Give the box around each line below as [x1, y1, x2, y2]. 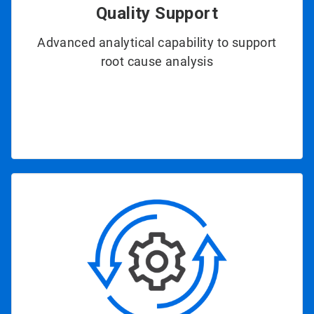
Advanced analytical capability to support [37, 35, 277, 50]
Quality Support [96, 4, 218, 24]
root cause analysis [100, 54, 214, 69]
